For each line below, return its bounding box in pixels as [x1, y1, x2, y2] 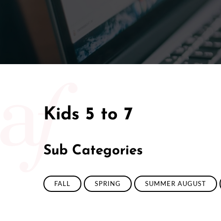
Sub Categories [43, 144, 143, 158]
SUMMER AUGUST [145, 179, 206, 187]
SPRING [95, 179, 121, 187]
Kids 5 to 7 [43, 106, 133, 124]
